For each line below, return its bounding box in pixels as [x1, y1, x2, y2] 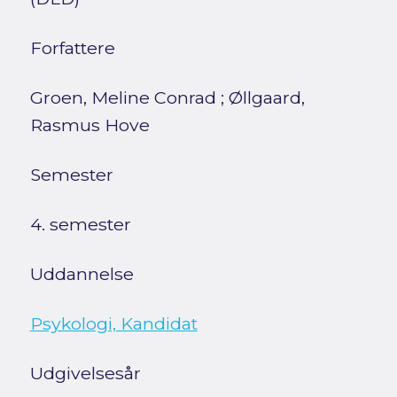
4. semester [29, 214, 131, 236]
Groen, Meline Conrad [29, 87, 216, 109]
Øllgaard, [228, 87, 305, 109]
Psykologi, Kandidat [29, 313, 198, 335]
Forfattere [29, 37, 115, 59]
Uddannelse [29, 263, 134, 285]
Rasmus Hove [29, 114, 150, 136]
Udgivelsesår [29, 362, 141, 385]
